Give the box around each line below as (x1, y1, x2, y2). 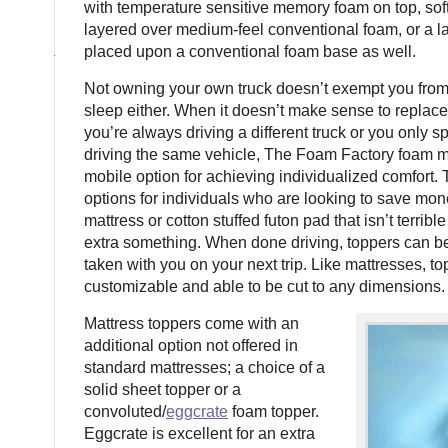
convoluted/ (84, 403, 166, 420)
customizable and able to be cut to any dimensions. (84, 278, 445, 295)
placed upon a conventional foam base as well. (84, 43, 416, 60)
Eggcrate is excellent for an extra (84, 425, 315, 442)
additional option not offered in (84, 337, 298, 354)
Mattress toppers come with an (84, 315, 299, 332)
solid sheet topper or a (84, 381, 241, 398)
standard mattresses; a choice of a (84, 359, 325, 376)
